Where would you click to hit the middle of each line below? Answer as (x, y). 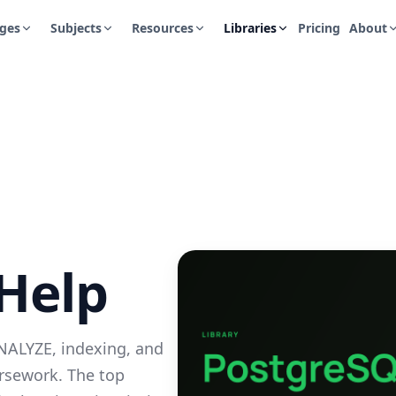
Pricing (319, 28)
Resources (162, 28)
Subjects (76, 28)
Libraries (250, 28)
